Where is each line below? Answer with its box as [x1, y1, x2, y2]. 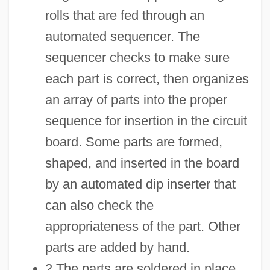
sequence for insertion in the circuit [45, 113, 247, 128]
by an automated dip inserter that [45, 176, 236, 192]
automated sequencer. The [45, 28, 200, 44]
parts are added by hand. [45, 239, 190, 255]
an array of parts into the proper [45, 92, 227, 107]
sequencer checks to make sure [45, 49, 230, 65]
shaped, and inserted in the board [45, 155, 239, 171]
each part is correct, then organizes [45, 71, 249, 86]
